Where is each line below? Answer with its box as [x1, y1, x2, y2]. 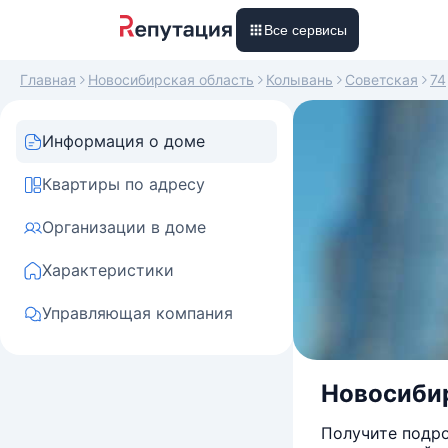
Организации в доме [42, 217, 206, 237]
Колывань [266, 71, 333, 88]
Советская [345, 71, 418, 88]
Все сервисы [264, 22, 347, 38]
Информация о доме [42, 131, 205, 151]
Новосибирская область [88, 71, 254, 88]
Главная [20, 71, 76, 88]
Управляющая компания [42, 303, 233, 323]
